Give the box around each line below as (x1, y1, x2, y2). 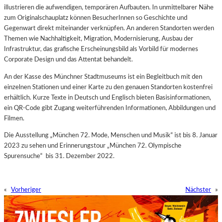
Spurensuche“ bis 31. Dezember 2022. (4, 152, 114, 160)
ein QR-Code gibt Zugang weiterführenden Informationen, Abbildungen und (4, 104, 216, 111)
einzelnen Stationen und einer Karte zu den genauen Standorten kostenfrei (4, 83, 213, 91)
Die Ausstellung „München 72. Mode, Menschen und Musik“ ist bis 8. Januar (4, 131, 218, 139)
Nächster (185, 186, 211, 194)
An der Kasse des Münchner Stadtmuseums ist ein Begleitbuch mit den (4, 73, 202, 80)
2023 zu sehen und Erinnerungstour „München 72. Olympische (4, 142, 181, 149)
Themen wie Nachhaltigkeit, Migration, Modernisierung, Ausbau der (4, 35, 193, 43)
